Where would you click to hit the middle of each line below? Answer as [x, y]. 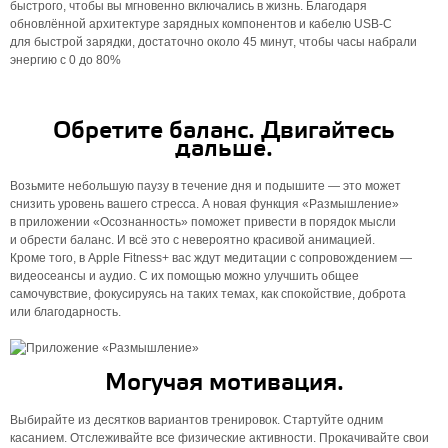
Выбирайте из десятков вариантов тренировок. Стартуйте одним [196, 420]
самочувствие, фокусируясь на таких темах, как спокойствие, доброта [208, 294]
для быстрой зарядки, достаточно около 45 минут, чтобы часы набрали [213, 42]
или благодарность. [65, 312]
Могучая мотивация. [224, 383]
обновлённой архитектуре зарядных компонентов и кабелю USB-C [201, 24]
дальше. [224, 149]
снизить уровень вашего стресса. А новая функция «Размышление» [204, 204]
